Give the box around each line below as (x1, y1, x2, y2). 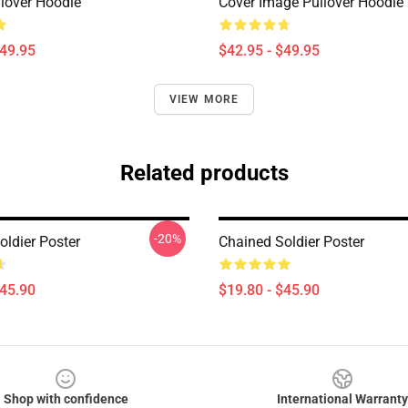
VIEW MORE (168, 93, 240, 106)
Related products (119, 160, 289, 186)
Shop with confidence (3, 392, 128, 406)
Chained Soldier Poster (219, 233, 364, 250)
